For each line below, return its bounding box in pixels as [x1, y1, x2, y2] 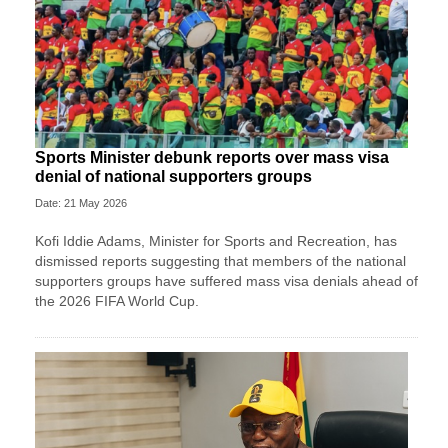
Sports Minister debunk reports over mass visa [35, 148, 389, 166]
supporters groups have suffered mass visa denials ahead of [35, 272, 418, 289]
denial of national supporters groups [35, 167, 312, 185]
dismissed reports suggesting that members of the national [35, 252, 406, 269]
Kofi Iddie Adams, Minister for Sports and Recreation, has [35, 232, 397, 249]
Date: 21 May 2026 [35, 196, 127, 209]
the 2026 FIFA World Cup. [35, 292, 202, 309]
